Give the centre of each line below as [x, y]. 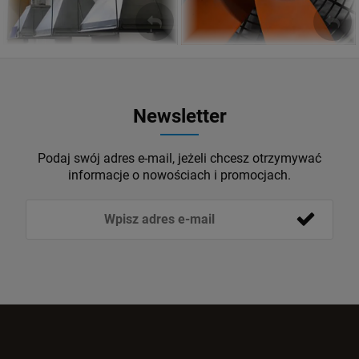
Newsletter [179, 116]
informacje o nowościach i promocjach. [179, 175]
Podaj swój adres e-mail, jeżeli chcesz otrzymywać [179, 158]
